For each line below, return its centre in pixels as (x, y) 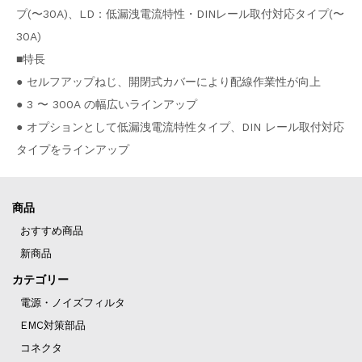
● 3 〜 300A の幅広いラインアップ (106, 105)
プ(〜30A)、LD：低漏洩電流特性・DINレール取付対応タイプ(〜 (180, 14)
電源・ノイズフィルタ (72, 303)
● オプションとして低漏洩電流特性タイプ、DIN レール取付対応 (180, 127)
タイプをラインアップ (72, 150)
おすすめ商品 (51, 231)
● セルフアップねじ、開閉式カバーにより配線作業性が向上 (168, 82)
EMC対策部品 (53, 326)
